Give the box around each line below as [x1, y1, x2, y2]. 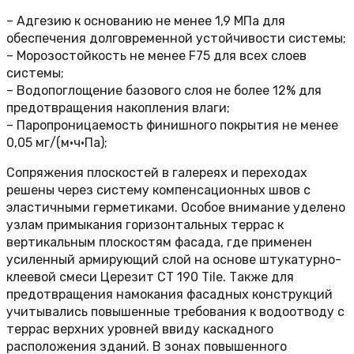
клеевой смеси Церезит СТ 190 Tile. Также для [6, 269, 294, 285]
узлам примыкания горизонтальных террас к [6, 217, 284, 233]
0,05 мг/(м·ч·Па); [6, 135, 107, 151]
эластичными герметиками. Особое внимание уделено [6, 200, 345, 216]
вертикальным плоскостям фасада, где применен [6, 235, 312, 250]
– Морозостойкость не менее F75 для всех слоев [6, 48, 307, 64]
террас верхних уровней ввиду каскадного [6, 322, 273, 337]
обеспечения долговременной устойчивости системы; [6, 31, 346, 47]
